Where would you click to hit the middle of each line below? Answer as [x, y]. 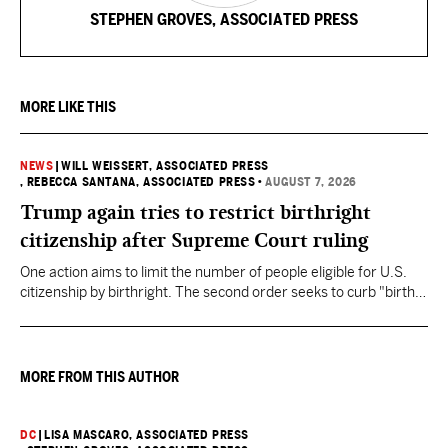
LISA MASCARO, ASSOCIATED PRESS [147, 435]
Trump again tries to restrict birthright [195, 212]
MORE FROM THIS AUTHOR [99, 377]
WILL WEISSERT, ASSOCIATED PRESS [165, 166]
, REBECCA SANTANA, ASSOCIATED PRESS [138, 182]
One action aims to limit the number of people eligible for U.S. [213, 272]
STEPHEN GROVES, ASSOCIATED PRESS [224, 19]
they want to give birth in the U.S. [124, 332]
